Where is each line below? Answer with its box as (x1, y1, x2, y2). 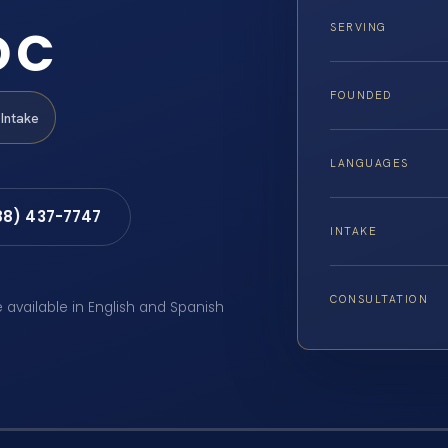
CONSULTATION (330, 291, 429, 306)
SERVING (330, 19, 387, 34)
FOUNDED (330, 87, 392, 102)
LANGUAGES (330, 155, 409, 170)
